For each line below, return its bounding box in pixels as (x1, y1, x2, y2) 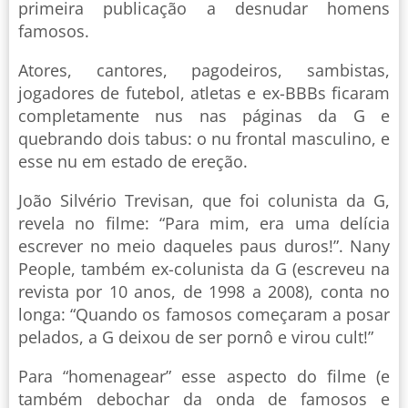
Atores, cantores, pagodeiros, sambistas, (18, 58, 390, 81)
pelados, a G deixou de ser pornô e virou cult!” (18, 325, 373, 348)
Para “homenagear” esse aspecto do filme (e (18, 364, 390, 387)
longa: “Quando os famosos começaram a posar (18, 302, 390, 325)
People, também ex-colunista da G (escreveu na (18, 257, 390, 280)
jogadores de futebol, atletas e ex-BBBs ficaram (18, 81, 390, 104)
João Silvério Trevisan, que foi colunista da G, (18, 189, 390, 211)
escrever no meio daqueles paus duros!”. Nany (18, 234, 390, 257)
